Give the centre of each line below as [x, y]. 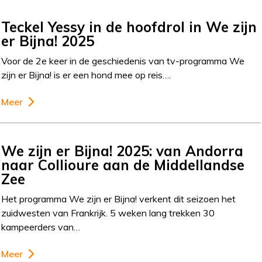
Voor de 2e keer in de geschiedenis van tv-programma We [123, 61]
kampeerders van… [41, 227]
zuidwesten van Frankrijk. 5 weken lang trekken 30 [108, 213]
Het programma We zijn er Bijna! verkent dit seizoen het [119, 199]
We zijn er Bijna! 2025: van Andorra [123, 151]
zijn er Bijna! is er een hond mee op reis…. [86, 75]
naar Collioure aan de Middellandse [123, 165]
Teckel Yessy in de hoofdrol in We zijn [129, 27]
